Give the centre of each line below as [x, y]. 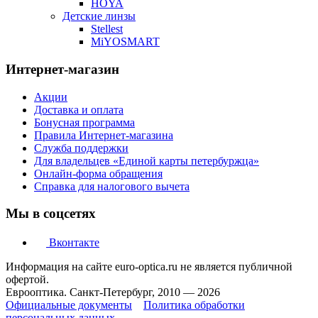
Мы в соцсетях [51, 214]
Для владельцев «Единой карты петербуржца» [147, 160]
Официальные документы [69, 305]
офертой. [27, 279]
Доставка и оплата [79, 109]
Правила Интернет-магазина [104, 135]
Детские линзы [99, 16]
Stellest [107, 29]
